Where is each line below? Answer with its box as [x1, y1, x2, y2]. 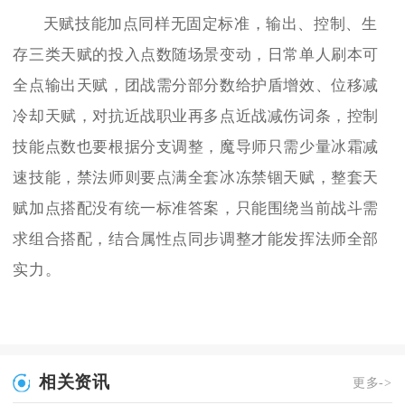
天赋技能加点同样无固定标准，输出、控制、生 [42, 14, 378, 33]
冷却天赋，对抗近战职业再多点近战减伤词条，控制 [13, 107, 380, 125]
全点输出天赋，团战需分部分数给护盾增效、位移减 [13, 76, 380, 94]
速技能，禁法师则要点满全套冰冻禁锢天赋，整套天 [13, 168, 380, 186]
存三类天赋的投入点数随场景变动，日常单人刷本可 [13, 45, 380, 63]
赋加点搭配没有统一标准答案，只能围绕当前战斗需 [13, 199, 380, 217]
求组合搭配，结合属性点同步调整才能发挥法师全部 [13, 230, 380, 248]
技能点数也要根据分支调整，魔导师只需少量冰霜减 [13, 137, 380, 155]
